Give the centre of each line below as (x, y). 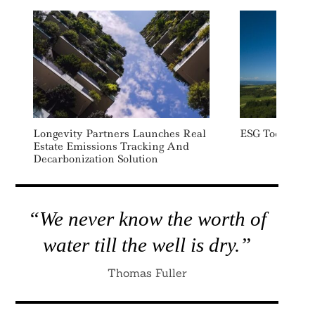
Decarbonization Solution (95, 159)
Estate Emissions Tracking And (111, 146)
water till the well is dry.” (147, 245)
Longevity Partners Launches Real (119, 134)
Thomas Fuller (147, 273)
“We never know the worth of (147, 219)
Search (48, 88)
